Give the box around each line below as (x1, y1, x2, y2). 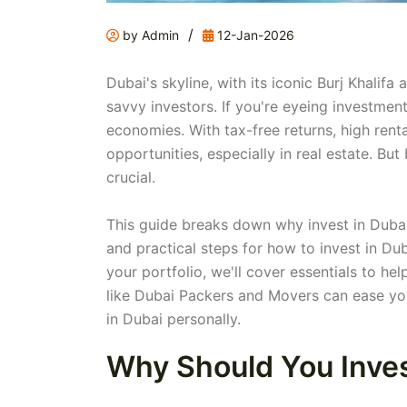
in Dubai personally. (106, 309, 241, 328)
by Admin (119, 26, 179, 43)
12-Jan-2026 (213, 26, 294, 43)
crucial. (106, 167, 155, 186)
